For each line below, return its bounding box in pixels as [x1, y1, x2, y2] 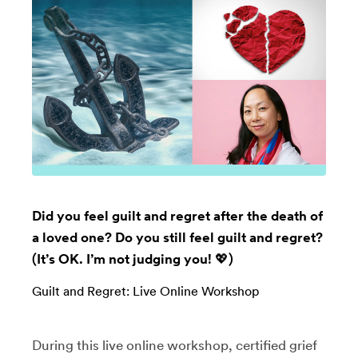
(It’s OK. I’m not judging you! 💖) [32, 250, 233, 267]
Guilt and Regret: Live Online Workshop [32, 283, 260, 299]
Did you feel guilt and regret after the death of [32, 207, 323, 224]
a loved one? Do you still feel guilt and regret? [32, 229, 323, 245]
